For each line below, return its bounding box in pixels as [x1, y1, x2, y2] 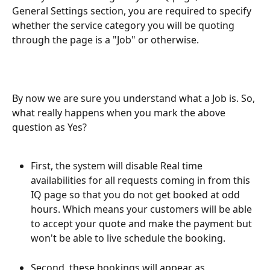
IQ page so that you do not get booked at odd [31, 188, 242, 202]
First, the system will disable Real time [31, 159, 205, 173]
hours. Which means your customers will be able [31, 202, 254, 216]
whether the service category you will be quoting [12, 18, 237, 32]
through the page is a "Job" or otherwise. [12, 33, 201, 46]
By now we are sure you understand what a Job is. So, [12, 91, 257, 105]
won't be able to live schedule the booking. [31, 231, 225, 245]
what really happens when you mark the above [12, 105, 228, 119]
